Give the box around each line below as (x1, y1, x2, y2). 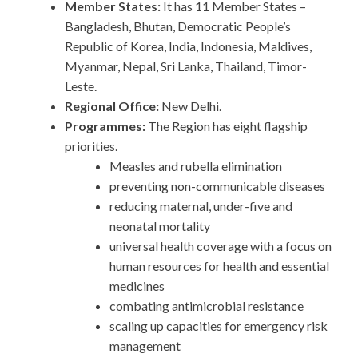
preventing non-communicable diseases (109, 178, 325, 194)
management (109, 338, 181, 354)
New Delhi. (161, 98, 221, 114)
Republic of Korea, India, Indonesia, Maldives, (65, 38, 312, 54)
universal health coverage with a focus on (109, 238, 332, 254)
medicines (109, 278, 165, 294)
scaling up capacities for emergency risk (109, 318, 328, 334)
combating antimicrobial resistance (109, 298, 304, 314)
